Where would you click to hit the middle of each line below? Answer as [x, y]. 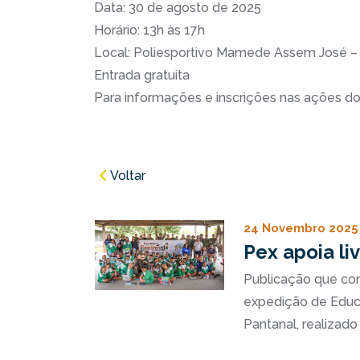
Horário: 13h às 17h [149, 30]
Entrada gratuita [142, 75]
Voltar [126, 175]
